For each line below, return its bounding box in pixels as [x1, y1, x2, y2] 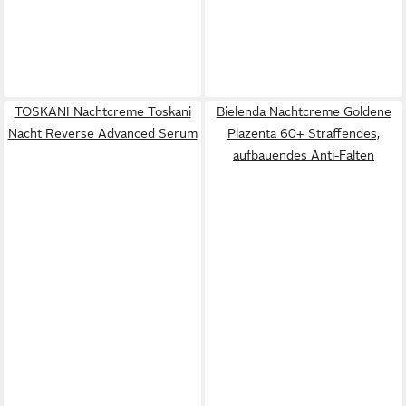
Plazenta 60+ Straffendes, [227, 125, 380, 140]
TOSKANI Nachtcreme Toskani [14, 103, 191, 119]
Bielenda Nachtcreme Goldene [216, 103, 391, 119]
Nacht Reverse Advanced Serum [7, 125, 198, 140]
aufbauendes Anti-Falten [233, 147, 374, 162]
